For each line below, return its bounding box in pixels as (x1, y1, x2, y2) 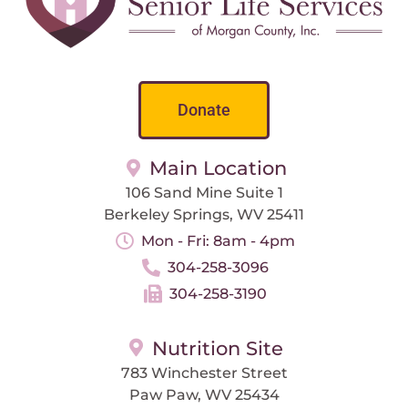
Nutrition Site (152, 336, 283, 360)
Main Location (148, 157, 287, 180)
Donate (178, 100, 230, 120)
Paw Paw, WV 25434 (128, 385, 280, 403)
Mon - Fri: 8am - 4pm (140, 231, 295, 250)
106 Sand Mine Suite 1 (125, 184, 283, 202)
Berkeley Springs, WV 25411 (104, 206, 304, 224)
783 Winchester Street (120, 363, 288, 382)
